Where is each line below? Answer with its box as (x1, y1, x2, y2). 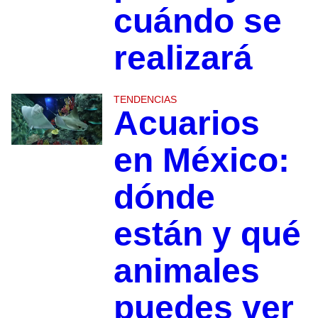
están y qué (113, 215, 301, 253)
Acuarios (113, 104, 260, 143)
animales (113, 252, 260, 290)
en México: (113, 141, 290, 180)
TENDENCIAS (113, 94, 177, 106)
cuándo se (113, 2, 282, 40)
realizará (113, 39, 253, 77)
